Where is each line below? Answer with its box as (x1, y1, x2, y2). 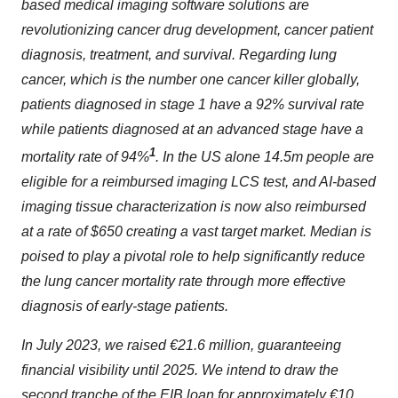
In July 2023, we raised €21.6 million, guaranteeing (21, 338, 341, 354)
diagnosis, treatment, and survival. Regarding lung (21, 47, 337, 62)
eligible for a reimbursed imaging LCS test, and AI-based (21, 174, 376, 190)
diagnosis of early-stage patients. (21, 298, 228, 314)
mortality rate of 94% (21, 149, 149, 165)
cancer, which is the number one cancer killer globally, (21, 72, 360, 87)
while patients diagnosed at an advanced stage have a (21, 122, 363, 137)
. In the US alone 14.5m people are (155, 149, 374, 165)
